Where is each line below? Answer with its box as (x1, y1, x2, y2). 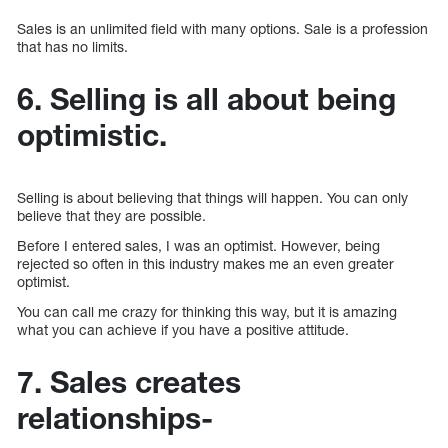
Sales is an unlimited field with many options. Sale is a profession (17, 19, 428, 37)
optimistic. (17, 116, 167, 153)
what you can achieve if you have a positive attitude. (17, 320, 349, 338)
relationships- (17, 399, 213, 436)
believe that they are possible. (17, 206, 206, 224)
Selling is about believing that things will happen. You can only (17, 188, 408, 206)
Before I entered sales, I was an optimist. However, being (17, 236, 380, 254)
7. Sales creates (17, 363, 241, 400)
